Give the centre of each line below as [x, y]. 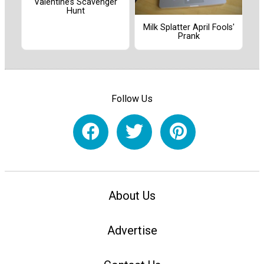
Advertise [132, 231]
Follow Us [132, 98]
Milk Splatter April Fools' [189, 28]
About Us [132, 196]
